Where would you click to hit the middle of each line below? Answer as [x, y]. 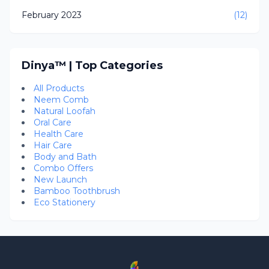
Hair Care [53, 145]
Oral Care [53, 122]
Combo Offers [63, 168]
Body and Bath [65, 156]
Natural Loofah [65, 111]
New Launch [60, 179]
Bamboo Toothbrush [77, 191]
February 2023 [52, 15]
